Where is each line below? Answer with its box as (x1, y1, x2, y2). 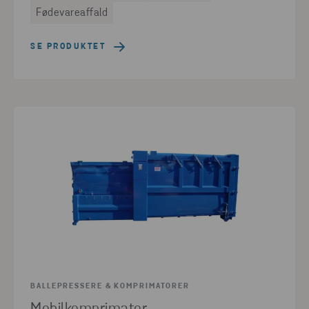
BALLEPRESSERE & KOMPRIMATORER (30, 282, 190, 290)
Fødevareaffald (36, 7, 108, 19)
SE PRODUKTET (30, 42, 106, 51)
